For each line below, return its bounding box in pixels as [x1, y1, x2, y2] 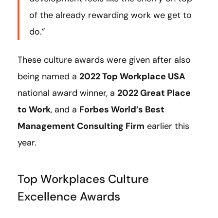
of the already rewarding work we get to [29, 9, 192, 21]
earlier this [145, 120, 189, 132]
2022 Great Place [117, 87, 191, 99]
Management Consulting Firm [18, 120, 145, 132]
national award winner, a [18, 87, 117, 99]
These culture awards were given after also [18, 54, 191, 66]
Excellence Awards [18, 189, 120, 204]
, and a [51, 104, 79, 116]
